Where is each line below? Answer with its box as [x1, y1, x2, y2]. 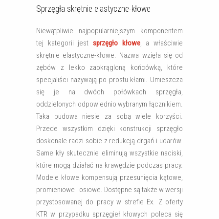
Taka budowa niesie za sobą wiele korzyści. [36, 112, 183, 121]
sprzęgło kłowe [93, 39, 140, 47]
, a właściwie [140, 39, 183, 47]
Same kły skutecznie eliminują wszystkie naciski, [36, 149, 183, 157]
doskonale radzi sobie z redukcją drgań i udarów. [36, 136, 183, 145]
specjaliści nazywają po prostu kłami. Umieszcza [36, 75, 183, 84]
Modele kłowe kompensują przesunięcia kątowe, [36, 173, 183, 182]
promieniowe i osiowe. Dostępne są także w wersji [36, 185, 183, 194]
